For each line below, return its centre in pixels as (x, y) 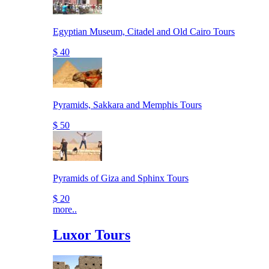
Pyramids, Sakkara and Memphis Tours (127, 104)
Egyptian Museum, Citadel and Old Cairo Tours (144, 31)
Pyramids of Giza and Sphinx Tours (121, 178)
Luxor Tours (92, 234)
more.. (65, 209)
